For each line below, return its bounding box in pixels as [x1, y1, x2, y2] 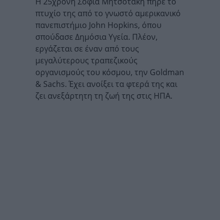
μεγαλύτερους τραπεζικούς [35, 55, 137, 66]
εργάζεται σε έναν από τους [35, 43, 139, 55]
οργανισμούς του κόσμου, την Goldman [35, 67, 184, 78]
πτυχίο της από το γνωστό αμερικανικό [35, 8, 181, 19]
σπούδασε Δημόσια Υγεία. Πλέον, [35, 31, 158, 43]
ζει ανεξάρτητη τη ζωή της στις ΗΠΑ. [35, 90, 172, 102]
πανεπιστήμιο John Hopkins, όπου [35, 20, 162, 31]
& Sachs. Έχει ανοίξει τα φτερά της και [35, 79, 177, 90]
